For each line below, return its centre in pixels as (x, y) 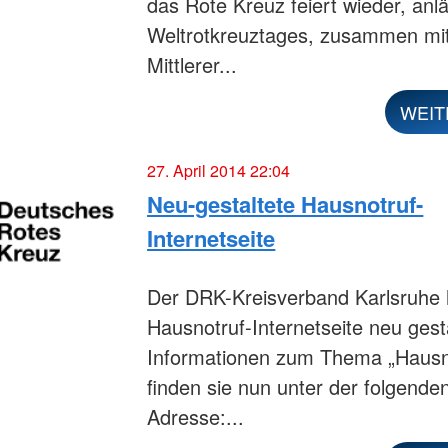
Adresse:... (196, 416)
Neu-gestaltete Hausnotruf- (285, 203)
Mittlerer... (192, 64)
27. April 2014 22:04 (219, 170)
